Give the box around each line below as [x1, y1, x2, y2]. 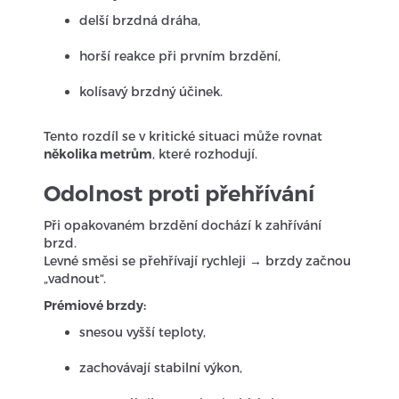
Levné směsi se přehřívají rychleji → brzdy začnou [44, 253, 352, 268]
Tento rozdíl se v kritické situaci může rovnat [44, 128, 323, 143]
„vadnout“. [44, 271, 107, 286]
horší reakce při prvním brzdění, [79, 48, 281, 63]
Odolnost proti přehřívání [44, 181, 315, 207]
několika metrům [44, 146, 153, 162]
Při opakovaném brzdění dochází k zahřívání [44, 217, 322, 232]
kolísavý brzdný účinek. [79, 84, 224, 99]
